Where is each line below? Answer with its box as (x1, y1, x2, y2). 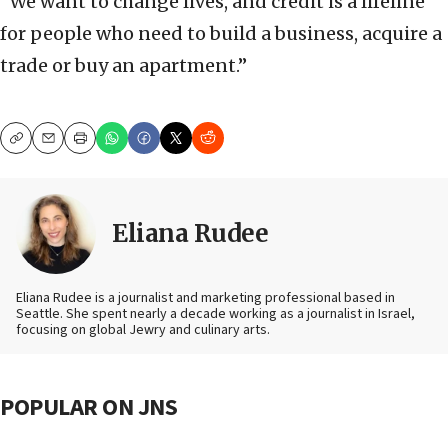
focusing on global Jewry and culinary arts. (16, 319, 270, 340)
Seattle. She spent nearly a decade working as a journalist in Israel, (16, 303, 415, 324)
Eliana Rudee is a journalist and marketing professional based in (16, 287, 395, 308)
